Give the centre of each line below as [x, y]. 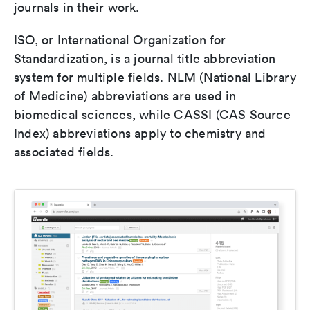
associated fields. [64, 152]
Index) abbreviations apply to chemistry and [140, 134]
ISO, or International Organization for [120, 40]
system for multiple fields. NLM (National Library [155, 77]
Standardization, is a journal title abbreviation [145, 59]
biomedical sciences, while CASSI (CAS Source [152, 115]
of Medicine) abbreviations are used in [125, 96]
